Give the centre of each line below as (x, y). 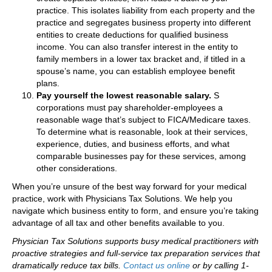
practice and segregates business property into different (144, 22)
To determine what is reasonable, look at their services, (142, 131)
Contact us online (157, 265)
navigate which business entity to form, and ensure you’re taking (135, 210)
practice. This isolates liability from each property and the (146, 10)
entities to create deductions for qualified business (132, 34)
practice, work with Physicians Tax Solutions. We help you (122, 198)
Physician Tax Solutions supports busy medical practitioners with (135, 241)
